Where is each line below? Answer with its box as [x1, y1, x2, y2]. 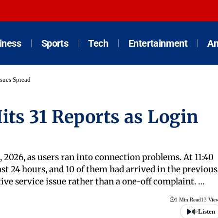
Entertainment [128, 37, 188, 49]
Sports [41, 37, 69, 49]
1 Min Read [174, 197, 201, 203]
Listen [198, 208, 215, 216]
